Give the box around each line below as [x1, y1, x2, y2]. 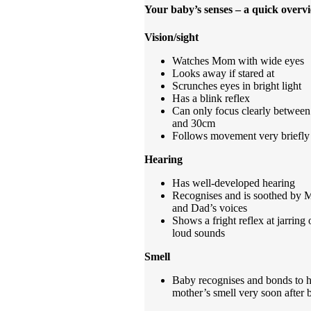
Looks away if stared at [172, 67, 274, 79]
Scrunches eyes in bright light [172, 79, 301, 92]
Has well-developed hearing [172, 176, 295, 189]
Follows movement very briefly [172, 129, 310, 142]
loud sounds [172, 226, 225, 239]
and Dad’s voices [172, 201, 247, 214]
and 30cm [172, 117, 215, 129]
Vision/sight [144, 31, 199, 43]
